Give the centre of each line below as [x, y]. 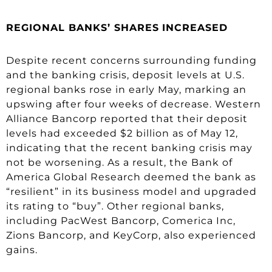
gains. [22, 250]
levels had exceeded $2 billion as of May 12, [122, 133]
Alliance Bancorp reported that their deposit [127, 118]
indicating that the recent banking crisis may [129, 148]
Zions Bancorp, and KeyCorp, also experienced [131, 235]
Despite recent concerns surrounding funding [131, 60]
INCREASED [195, 27]
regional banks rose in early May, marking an [126, 89]
